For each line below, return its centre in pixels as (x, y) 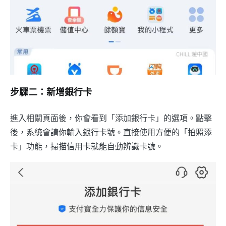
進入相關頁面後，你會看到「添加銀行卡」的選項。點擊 (111, 119)
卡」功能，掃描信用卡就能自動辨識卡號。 (87, 147)
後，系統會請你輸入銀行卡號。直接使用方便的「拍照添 (111, 133)
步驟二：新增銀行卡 (51, 93)
